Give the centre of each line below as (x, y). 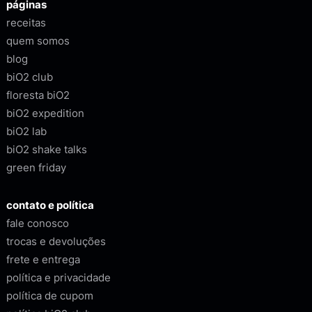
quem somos (38, 41)
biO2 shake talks (47, 150)
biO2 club (30, 77)
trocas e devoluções (56, 242)
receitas (26, 23)
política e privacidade (59, 278)
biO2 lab (27, 132)
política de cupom (50, 296)
